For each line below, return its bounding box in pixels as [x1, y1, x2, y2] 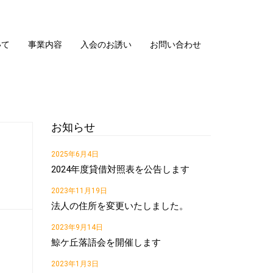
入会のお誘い [80, 40, 132, 49]
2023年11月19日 [51, 186, 107, 195]
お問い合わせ [150, 40, 201, 49]
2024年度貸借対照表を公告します [51, 163, 190, 175]
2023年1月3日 [51, 259, 99, 268]
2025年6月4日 [51, 149, 99, 158]
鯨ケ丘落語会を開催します [51, 236, 161, 248]
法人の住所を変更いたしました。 [51, 200, 188, 211]
